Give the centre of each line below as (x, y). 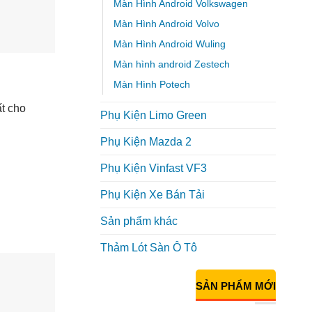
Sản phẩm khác (139, 221)
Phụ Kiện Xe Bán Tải (152, 195)
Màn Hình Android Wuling (169, 44)
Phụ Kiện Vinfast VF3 (153, 169)
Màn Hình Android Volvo (166, 24)
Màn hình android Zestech (171, 64)
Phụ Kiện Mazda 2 (146, 142)
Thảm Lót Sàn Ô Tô (148, 248)
